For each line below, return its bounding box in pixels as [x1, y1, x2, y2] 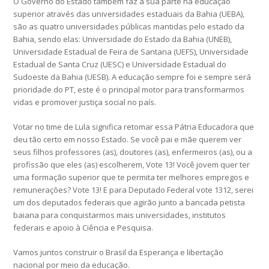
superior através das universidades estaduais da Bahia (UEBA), [13, 8, 245, 20]
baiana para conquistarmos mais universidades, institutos [13, 210, 226, 221]
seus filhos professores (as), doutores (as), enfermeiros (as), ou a [13, 147, 253, 158]
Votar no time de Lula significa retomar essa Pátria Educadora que [13, 121, 255, 133]
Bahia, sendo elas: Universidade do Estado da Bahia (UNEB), [13, 34, 232, 45]
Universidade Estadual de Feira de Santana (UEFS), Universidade [13, 46, 249, 58]
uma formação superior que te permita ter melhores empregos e [13, 172, 250, 183]
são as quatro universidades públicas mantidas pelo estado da [13, 21, 245, 32]
